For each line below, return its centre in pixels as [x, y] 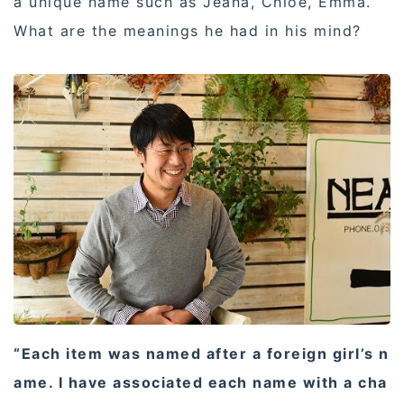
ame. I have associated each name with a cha [201, 383]
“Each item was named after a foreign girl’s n [202, 354]
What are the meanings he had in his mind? [188, 30]
